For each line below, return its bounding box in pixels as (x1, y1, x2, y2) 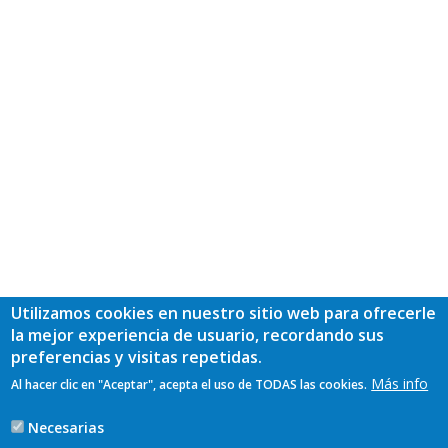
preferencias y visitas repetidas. (11, 346, 263, 368)
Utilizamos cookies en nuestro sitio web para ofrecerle (11, 302, 437, 324)
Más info (371, 374, 429, 393)
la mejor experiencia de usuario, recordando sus (11, 324, 385, 346)
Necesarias (28, 418, 105, 437)
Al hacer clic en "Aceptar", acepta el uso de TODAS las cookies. (11, 376, 368, 393)
